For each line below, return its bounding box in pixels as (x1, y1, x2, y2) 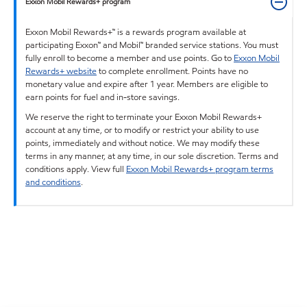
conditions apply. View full (25, 162, 126, 175)
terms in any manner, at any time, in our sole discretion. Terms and (25, 149, 278, 162)
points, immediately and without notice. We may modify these (25, 136, 260, 149)
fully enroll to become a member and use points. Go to (25, 51, 234, 64)
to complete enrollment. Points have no (97, 64, 248, 77)
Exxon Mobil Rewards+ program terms (126, 162, 273, 175)
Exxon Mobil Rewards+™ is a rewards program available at (25, 25, 246, 38)
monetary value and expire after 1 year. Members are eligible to (25, 77, 268, 90)
